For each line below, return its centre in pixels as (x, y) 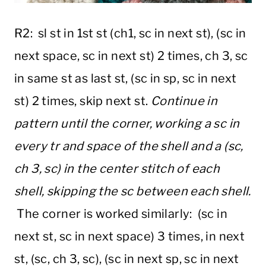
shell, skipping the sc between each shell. (133, 191)
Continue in (184, 101)
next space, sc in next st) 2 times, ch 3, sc (131, 56)
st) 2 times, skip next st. (83, 101)
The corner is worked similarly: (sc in (121, 214)
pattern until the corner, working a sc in (127, 124)
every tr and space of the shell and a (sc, (129, 146)
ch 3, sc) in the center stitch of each (117, 169)
